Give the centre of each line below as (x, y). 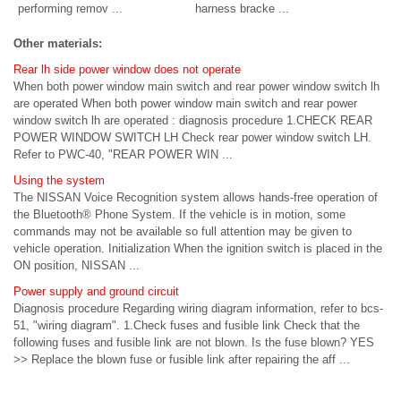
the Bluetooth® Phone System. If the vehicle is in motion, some (179, 214)
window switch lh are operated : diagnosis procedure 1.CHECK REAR (193, 120)
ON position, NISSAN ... (77, 265)
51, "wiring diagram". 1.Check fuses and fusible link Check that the (187, 325)
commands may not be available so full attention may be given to (183, 231)
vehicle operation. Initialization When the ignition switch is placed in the (198, 248)
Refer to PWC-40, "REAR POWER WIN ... (123, 154)
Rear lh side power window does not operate (127, 69)
